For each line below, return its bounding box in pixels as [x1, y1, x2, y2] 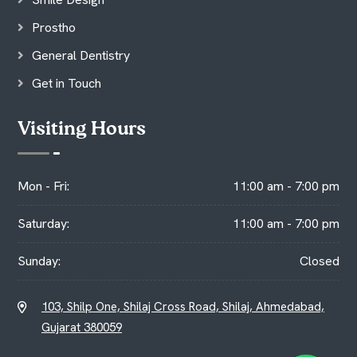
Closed [300, 253, 339, 270]
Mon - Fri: [18, 178, 69, 195]
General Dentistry [32, 46, 130, 64]
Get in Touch [32, 74, 101, 92]
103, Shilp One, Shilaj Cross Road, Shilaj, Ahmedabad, [41, 298, 324, 315]
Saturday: [18, 215, 69, 233]
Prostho [32, 18, 76, 36]
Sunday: [18, 253, 61, 270]
